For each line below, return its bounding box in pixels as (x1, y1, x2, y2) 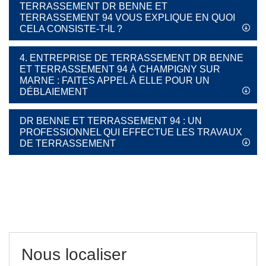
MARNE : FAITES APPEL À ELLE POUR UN (20, 75, 210, 85)
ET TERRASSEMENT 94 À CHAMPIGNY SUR (20, 64, 220, 74)
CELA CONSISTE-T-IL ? (20, 24, 122, 34)
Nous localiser (21, 245, 126, 264)
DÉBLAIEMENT (20, 87, 88, 97)
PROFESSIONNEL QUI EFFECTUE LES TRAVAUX (20, 127, 242, 137)
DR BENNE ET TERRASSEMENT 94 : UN (20, 116, 202, 126)
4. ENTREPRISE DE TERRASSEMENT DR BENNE (20, 53, 243, 63)
